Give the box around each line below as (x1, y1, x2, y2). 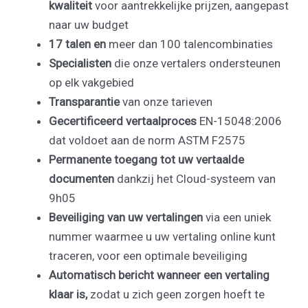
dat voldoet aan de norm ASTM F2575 (49, 133, 245, 147)
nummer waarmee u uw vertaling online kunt (49, 229, 276, 243)
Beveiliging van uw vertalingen (49, 210, 203, 224)
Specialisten (49, 56, 114, 70)
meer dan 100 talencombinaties (109, 36, 273, 51)
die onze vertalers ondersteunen (114, 56, 280, 70)
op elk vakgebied (49, 75, 134, 89)
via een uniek (203, 210, 271, 224)
